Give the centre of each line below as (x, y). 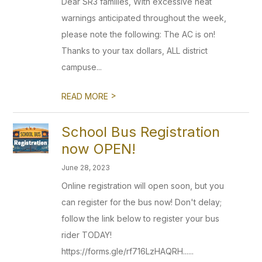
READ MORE (86, 96)
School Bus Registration (141, 132)
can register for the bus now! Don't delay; (142, 202)
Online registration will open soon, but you (143, 186)
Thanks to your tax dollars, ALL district (135, 51)
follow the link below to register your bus (141, 218)
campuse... (82, 67)
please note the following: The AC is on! (139, 34)
